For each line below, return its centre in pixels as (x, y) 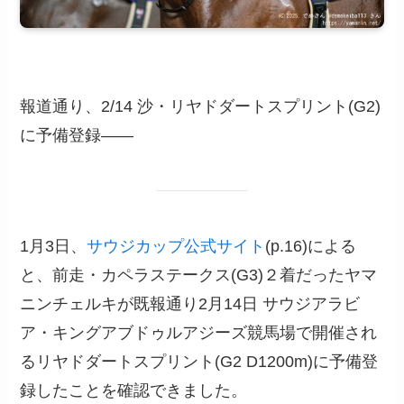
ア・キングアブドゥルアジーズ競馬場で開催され (199, 333)
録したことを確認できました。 (134, 390)
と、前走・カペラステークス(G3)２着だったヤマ (199, 275)
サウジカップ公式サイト (176, 246)
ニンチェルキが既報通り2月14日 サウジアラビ (190, 304)
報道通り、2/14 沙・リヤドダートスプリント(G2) (201, 107)
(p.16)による (311, 246)
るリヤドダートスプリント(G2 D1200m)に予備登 (199, 362)
